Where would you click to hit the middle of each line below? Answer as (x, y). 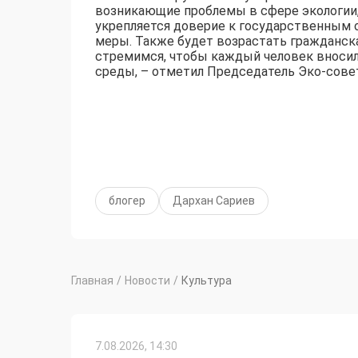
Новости (147, 281)
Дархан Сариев (214, 201)
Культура (207, 281)
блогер (127, 201)
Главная (92, 281)
